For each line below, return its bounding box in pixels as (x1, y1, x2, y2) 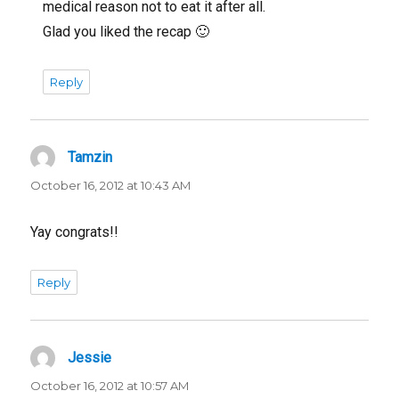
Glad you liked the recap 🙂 (43, 22, 210, 40)
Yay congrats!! (30, 223, 119, 240)
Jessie (68, 348, 112, 366)
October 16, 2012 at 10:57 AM (30, 378, 190, 393)
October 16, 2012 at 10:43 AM (30, 177, 191, 192)
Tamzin (68, 148, 113, 166)
